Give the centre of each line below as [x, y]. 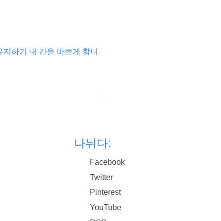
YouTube [106, 207]
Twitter [102, 177]
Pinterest [106, 192]
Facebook [108, 162]
